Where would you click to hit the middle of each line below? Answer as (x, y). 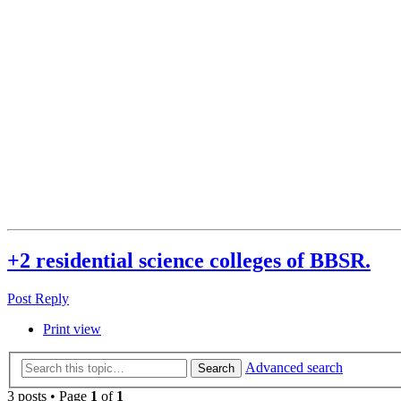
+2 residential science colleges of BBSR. (189, 261)
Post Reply (38, 299)
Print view (72, 329)
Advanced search (294, 367)
